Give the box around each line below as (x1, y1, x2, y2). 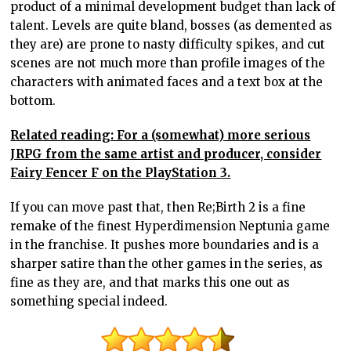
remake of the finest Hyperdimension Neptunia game (10, 219, 331, 234)
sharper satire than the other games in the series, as (10, 256, 324, 272)
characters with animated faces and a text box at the (10, 74, 324, 90)
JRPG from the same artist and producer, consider (10, 147, 322, 162)
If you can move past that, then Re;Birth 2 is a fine (10, 200, 306, 215)
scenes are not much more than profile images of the (10, 56, 326, 71)
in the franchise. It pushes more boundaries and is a (10, 237, 320, 253)
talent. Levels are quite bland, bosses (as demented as (10, 18, 333, 34)
